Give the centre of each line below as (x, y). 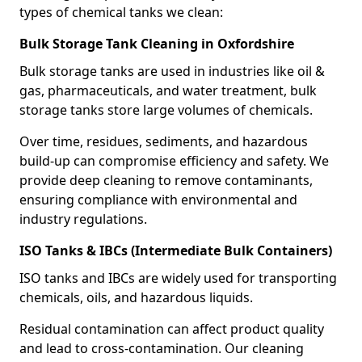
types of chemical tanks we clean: (121, 12)
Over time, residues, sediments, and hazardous (164, 141)
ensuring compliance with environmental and (158, 200)
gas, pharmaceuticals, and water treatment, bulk (168, 90)
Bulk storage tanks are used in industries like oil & (172, 71)
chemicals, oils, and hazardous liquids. (136, 297)
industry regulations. (83, 219)
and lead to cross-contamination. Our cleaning (162, 348)
